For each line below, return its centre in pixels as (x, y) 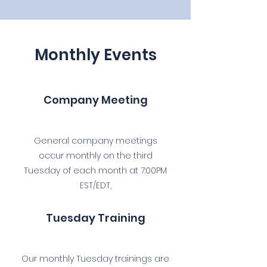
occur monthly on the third (95, 156)
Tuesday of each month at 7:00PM (95, 170)
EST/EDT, (95, 185)
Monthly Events (95, 55)
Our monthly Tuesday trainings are (95, 259)
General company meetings (95, 141)
